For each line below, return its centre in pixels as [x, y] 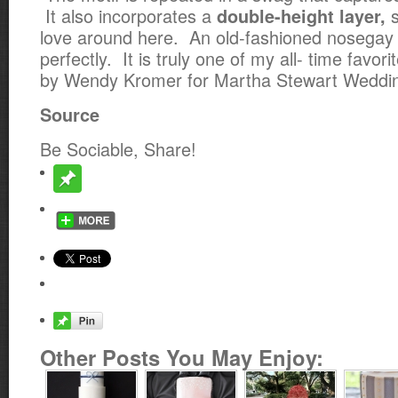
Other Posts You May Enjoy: [182, 357]
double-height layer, [301, 16]
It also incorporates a [128, 16]
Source [70, 115]
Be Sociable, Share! [118, 149]
